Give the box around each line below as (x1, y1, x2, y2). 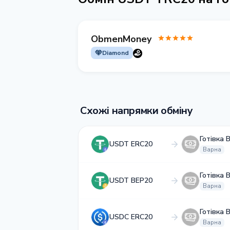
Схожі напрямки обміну (80, 104, 193, 118)
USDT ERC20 (109, 139, 152, 149)
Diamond (102, 49, 129, 57)
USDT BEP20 (109, 176, 152, 185)
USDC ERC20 (109, 212, 152, 222)
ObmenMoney (91, 32, 151, 45)
